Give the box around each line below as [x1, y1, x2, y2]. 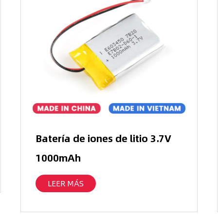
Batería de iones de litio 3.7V [36, 130, 172, 146]
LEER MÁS [48, 177, 84, 190]
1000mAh [36, 150, 81, 165]
